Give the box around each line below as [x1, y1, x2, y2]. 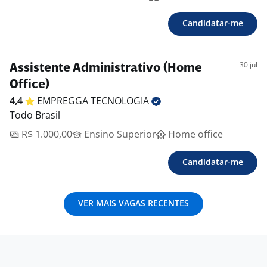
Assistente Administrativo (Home [10, 62, 202, 75]
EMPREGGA [37, 94, 91, 108]
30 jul [240, 60, 257, 70]
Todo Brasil [10, 108, 60, 122]
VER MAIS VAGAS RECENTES [78, 197, 189, 209]
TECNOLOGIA [91, 94, 151, 108]
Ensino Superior [82, 128, 156, 141]
